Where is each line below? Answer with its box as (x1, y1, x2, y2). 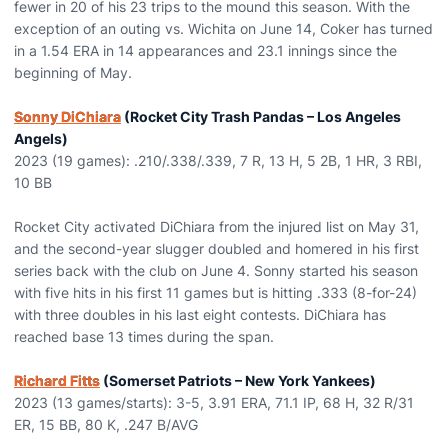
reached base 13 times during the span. (14, 328, 274, 345)
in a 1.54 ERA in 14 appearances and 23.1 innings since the (14, 42, 397, 59)
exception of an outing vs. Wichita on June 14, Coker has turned (14, 20, 433, 37)
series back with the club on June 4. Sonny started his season (14, 262, 418, 279)
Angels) (14, 130, 68, 147)
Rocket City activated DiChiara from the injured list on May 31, (14, 218, 419, 235)
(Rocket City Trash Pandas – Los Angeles (121, 108, 401, 125)
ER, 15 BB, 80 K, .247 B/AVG (14, 416, 198, 433)
